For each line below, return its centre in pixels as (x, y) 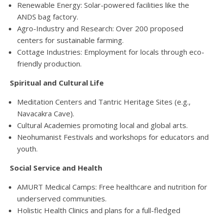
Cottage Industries (49, 52)
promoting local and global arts (133, 125)
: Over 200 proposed (148, 29)
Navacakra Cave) (45, 114)
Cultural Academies (49, 125)
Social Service (36, 168)
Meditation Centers (50, 102)
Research (96, 29)
